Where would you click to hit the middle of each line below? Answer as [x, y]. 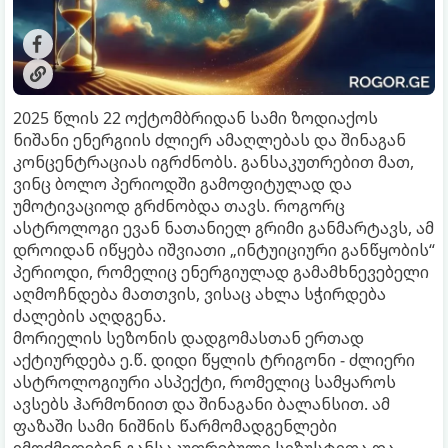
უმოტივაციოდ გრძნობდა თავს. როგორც [179, 205]
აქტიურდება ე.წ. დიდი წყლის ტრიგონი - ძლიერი [214, 359]
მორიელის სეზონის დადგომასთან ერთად [188, 337]
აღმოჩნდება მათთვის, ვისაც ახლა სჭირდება [199, 293]
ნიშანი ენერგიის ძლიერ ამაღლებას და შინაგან [209, 139]
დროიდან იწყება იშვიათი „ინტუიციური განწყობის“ [224, 249]
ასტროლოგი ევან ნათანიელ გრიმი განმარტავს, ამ [223, 227]
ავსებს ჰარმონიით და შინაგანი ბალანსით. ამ [201, 403]
